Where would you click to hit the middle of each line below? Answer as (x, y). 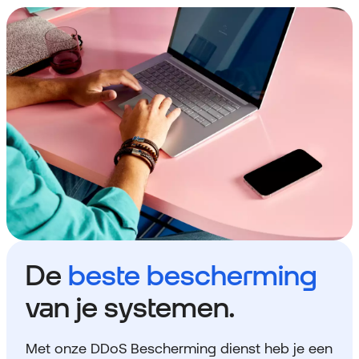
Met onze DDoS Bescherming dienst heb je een (179, 349)
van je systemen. (130, 308)
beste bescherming (193, 276)
